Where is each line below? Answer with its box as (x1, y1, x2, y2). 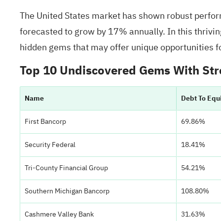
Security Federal (25, 140, 75, 150)
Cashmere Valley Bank (25, 209, 94, 220)
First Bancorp (25, 116, 66, 127)
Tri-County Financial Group (25, 163, 108, 173)
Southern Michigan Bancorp (25, 186, 110, 196)
